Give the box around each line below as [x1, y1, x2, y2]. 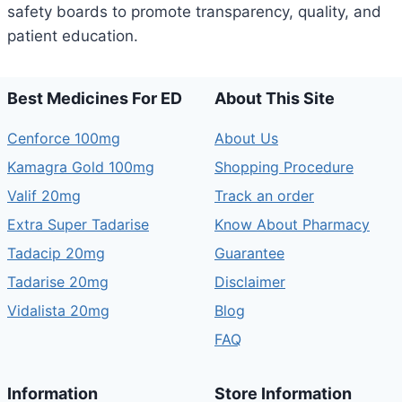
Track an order [214, 187, 314, 205]
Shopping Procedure [214, 158, 354, 176]
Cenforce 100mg [7, 129, 120, 147]
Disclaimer [214, 273, 285, 291]
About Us [214, 129, 278, 147]
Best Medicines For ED [7, 89, 182, 108]
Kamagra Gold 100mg [7, 158, 154, 176]
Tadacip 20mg [7, 244, 105, 262]
